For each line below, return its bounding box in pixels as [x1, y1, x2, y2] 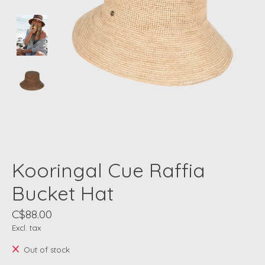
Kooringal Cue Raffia [12, 158, 205, 183]
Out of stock [23, 245, 70, 255]
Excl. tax [12, 223, 41, 233]
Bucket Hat [12, 181, 114, 206]
